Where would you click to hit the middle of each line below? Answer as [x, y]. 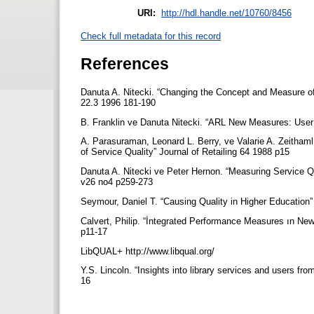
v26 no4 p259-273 [118, 182]
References [125, 63]
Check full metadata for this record [151, 36]
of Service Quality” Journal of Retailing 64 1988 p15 [186, 152]
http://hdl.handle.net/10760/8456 [226, 13]
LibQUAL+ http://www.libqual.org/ [149, 251]
